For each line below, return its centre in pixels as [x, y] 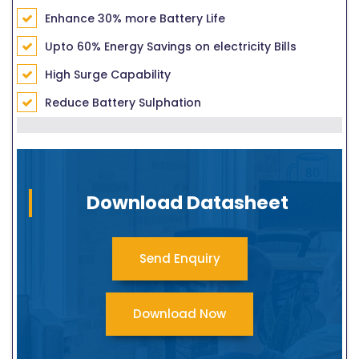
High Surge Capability [108, 74]
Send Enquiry [179, 258]
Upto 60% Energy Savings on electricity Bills [171, 46]
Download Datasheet [188, 202]
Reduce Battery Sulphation [123, 102]
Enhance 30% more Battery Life [135, 18]
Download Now [179, 313]
